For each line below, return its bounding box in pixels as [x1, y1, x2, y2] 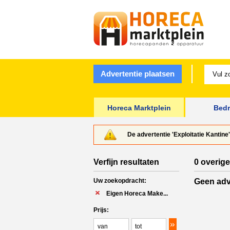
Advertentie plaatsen [100, 69, 175, 78]
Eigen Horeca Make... [106, 190, 168, 197]
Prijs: [93, 206, 109, 214]
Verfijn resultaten [93, 158, 159, 166]
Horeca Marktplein [107, 104, 171, 112]
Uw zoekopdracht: [93, 177, 146, 184]
